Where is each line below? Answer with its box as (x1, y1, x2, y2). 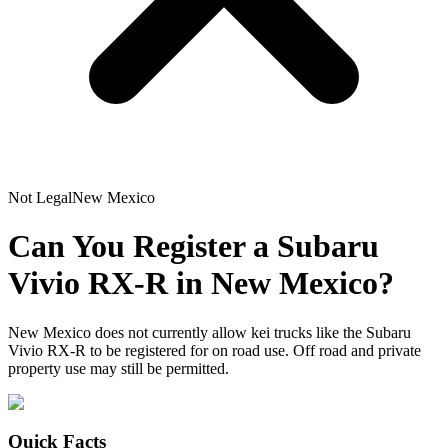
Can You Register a (8, 228, 277, 265)
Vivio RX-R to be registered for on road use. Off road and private (8, 341, 421, 359)
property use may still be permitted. (8, 359, 229, 377)
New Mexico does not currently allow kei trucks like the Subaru (8, 323, 411, 341)
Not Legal (8, 189, 72, 206)
